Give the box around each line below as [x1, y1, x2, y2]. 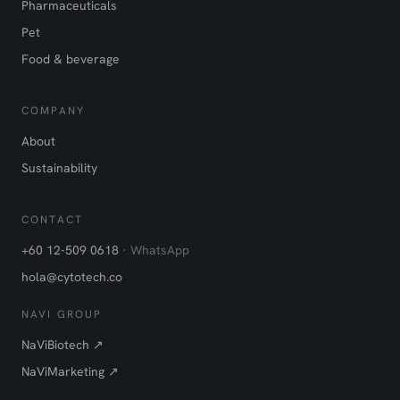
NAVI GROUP [21, 307, 103, 322]
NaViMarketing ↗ [21, 363, 119, 380]
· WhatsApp [122, 242, 189, 259]
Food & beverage [21, 51, 120, 68]
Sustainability [21, 160, 97, 177]
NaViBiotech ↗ [21, 337, 104, 354]
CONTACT [21, 212, 84, 228]
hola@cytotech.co [21, 269, 122, 286]
